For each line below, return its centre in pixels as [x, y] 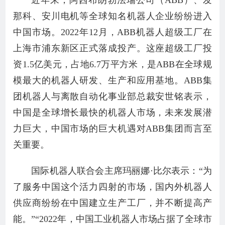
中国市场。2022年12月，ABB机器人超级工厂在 [113, 32]
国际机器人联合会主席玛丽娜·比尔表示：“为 [122, 171]
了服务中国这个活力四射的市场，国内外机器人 [113, 187]
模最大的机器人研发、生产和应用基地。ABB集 [113, 80]
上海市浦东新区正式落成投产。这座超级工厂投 [113, 48]
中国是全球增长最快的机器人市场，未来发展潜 [113, 113]
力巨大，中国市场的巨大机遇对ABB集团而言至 [113, 129]
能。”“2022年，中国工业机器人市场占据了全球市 [113, 219]
